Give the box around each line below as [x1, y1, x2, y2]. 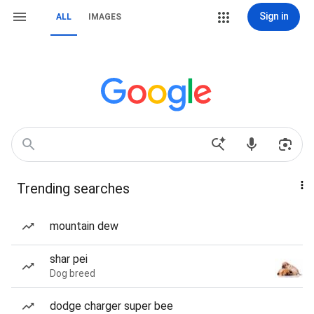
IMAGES [88, 12, 121, 22]
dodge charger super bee [50, 299, 173, 313]
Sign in [259, 11, 289, 22]
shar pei [50, 252, 88, 266]
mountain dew [50, 219, 118, 233]
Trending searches [17, 180, 130, 197]
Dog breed [50, 268, 95, 279]
